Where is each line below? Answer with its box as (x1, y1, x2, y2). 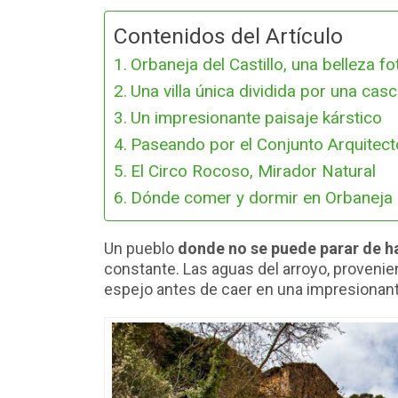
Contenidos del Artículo (114, 23, 343, 49)
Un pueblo (104, 239, 178, 258)
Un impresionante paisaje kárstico (130, 107, 382, 128)
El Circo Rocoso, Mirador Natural (130, 161, 376, 181)
